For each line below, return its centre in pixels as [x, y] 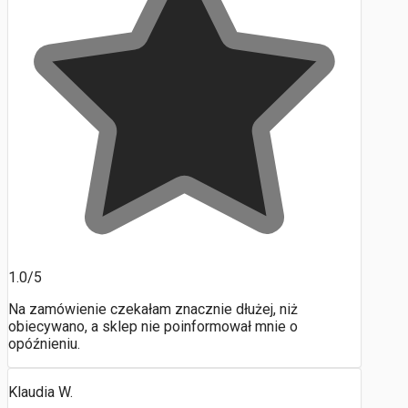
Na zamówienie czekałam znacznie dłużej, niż [153, 310]
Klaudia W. [41, 393]
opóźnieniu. [44, 344]
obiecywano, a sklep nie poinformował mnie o [153, 327]
